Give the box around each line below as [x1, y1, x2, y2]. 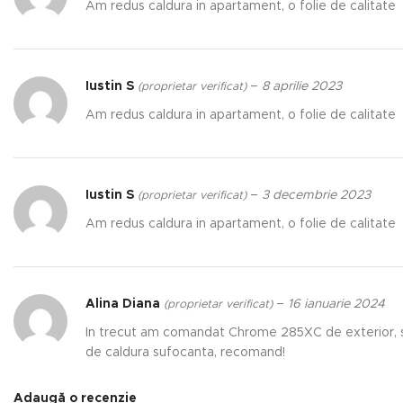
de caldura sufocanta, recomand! [85, 345, 285, 359]
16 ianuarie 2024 [288, 297, 385, 310]
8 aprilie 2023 [262, 79, 342, 93]
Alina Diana [85, 297, 164, 310]
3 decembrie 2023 [262, 188, 371, 201]
